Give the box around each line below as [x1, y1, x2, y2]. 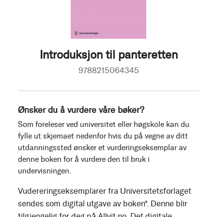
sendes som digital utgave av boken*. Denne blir [18, 198, 187, 208]
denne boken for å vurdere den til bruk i [18, 154, 150, 164]
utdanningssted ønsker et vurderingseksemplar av [18, 142, 186, 152]
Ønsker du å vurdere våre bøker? [18, 104, 144, 115]
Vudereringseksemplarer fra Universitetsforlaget [18, 186, 191, 196]
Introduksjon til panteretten [39, 47, 178, 62]
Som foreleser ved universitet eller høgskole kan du [18, 119, 189, 129]
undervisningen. [18, 166, 71, 175]
